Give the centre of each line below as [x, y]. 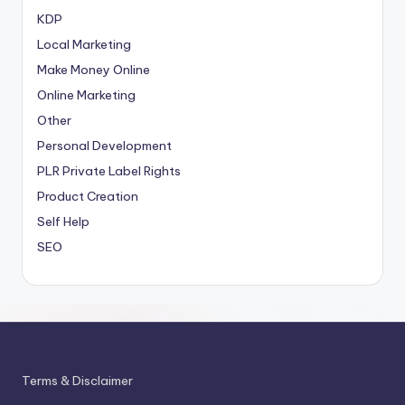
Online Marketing [86, 95]
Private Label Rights [122, 171]
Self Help [63, 221]
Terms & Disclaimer [77, 380]
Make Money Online [94, 70]
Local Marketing [84, 44]
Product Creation [88, 196]
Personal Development [104, 146]
